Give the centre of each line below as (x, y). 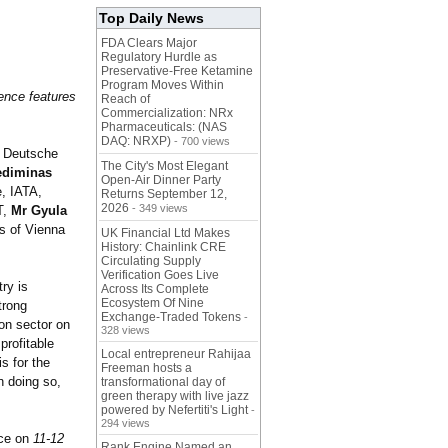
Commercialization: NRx (167, 113)
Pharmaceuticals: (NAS (164, 127)
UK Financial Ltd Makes (165, 233)
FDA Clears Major (149, 43)
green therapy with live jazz (175, 396)
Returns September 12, (164, 194)
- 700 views (200, 141)
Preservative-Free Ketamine (177, 71)
